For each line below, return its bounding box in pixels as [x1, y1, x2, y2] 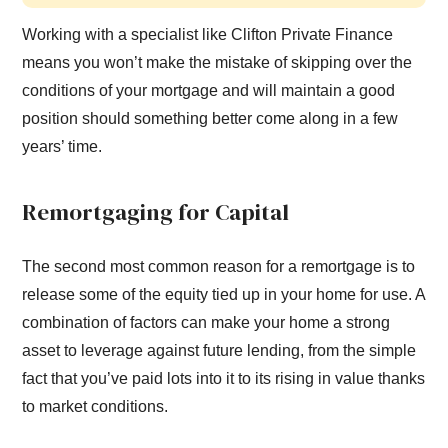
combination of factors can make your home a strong [22, 314, 391, 332]
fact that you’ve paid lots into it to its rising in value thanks [22, 370, 426, 388]
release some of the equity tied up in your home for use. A [22, 286, 426, 304]
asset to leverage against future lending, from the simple [22, 342, 417, 360]
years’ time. [22, 138, 103, 156]
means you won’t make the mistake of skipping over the [22, 54, 413, 72]
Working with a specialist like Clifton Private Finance [22, 26, 394, 44]
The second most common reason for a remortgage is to [22, 258, 416, 276]
